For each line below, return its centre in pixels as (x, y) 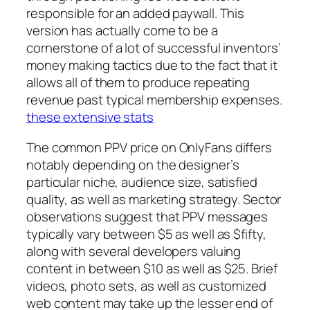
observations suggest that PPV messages (147, 216)
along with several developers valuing (134, 251)
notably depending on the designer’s (133, 164)
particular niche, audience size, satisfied (142, 182)
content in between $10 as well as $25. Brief (152, 268)
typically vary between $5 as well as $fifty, (146, 234)
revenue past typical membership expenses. (154, 100)
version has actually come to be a (122, 31)
